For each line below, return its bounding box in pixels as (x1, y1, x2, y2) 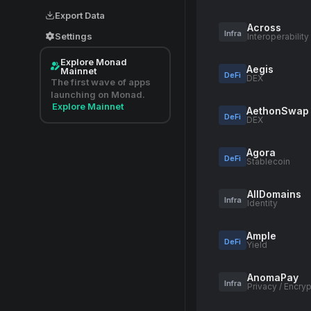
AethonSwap (246, 105, 309, 117)
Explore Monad (60, 56, 127, 67)
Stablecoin (246, 156, 290, 167)
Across (247, 22, 281, 33)
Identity (247, 198, 278, 208)
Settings (55, 30, 92, 42)
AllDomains (247, 188, 301, 200)
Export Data (55, 9, 105, 21)
